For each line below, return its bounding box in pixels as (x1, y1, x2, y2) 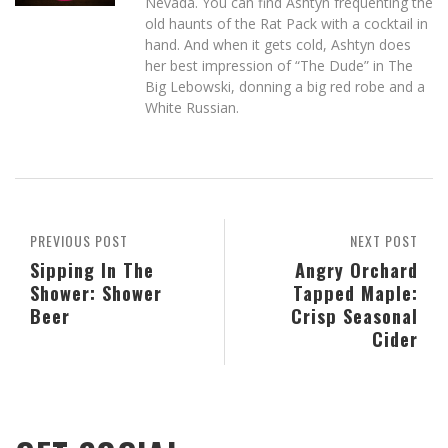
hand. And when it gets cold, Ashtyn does (145, 35, 411, 55)
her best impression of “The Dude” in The (145, 56, 413, 76)
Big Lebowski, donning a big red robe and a (145, 77, 425, 97)
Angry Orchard (295, 256, 418, 284)
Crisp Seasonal (291, 302, 418, 330)
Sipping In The (30, 256, 154, 284)
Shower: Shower (30, 279, 162, 307)
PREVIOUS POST (30, 230, 128, 252)
